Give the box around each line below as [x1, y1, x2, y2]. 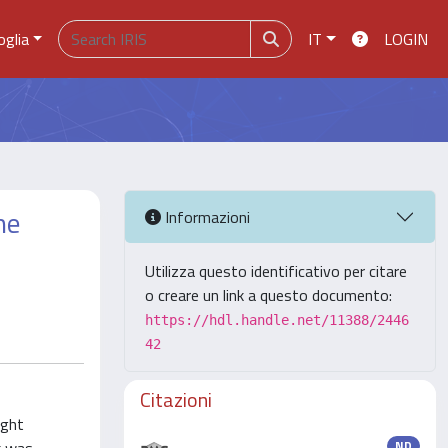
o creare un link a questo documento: [145, 283, 392, 307]
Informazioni [161, 204, 250, 229]
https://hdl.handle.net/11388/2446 [145, 312, 409, 328]
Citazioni [140, 384, 212, 415]
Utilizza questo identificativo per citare [145, 259, 407, 283]
